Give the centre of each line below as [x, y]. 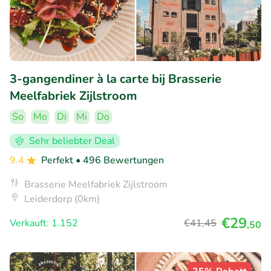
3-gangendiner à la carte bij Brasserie [116, 79]
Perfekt [58, 160]
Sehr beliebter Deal [72, 141]
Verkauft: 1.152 [44, 223]
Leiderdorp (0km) [62, 199]
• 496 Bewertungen [120, 160]
